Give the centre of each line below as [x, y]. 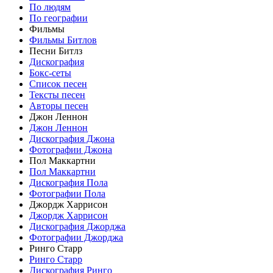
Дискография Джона [72, 139]
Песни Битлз [56, 51]
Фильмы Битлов [63, 40]
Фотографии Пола [67, 194]
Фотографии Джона [71, 150]
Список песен [58, 84]
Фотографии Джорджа [76, 238]
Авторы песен [59, 106]
